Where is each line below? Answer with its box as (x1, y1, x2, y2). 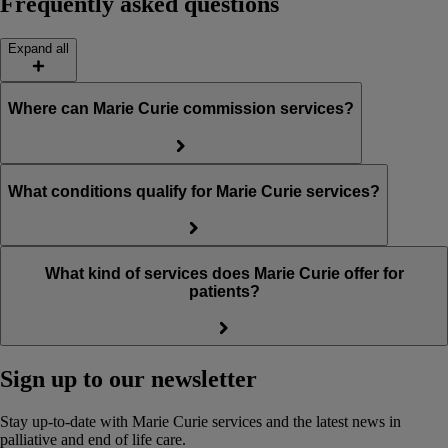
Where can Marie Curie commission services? (8, 100, 354, 118)
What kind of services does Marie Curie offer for (44, 264, 404, 282)
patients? (188, 282, 260, 300)
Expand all (8, 40, 69, 56)
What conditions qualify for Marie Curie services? (8, 182, 380, 200)
